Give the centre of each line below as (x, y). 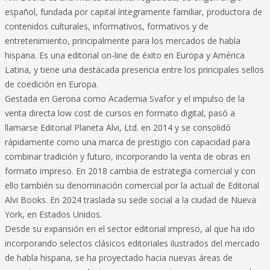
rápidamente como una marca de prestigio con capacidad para (127, 142)
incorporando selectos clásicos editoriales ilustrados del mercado (132, 243)
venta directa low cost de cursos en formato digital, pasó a (120, 113)
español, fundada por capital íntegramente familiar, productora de (133, 12)
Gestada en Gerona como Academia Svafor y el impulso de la (125, 99)
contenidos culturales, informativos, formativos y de (107, 26)
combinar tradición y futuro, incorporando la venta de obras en (127, 156)
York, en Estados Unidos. (53, 214)
